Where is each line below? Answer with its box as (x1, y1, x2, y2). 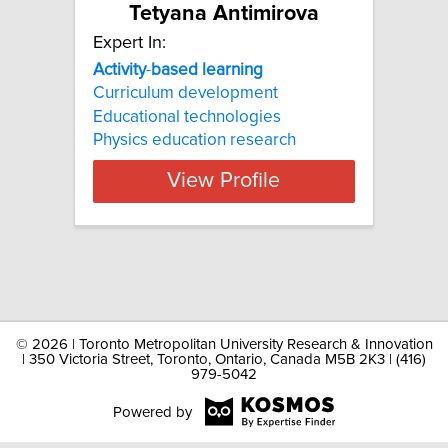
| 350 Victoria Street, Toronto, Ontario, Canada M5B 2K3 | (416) (22, 352, 426, 367)
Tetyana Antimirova (129, 2, 319, 25)
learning (202, 60, 263, 79)
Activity (93, 60, 146, 79)
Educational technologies (93, 107, 281, 126)
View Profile (167, 170, 281, 193)
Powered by (112, 404, 192, 420)
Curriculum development (93, 84, 278, 103)
